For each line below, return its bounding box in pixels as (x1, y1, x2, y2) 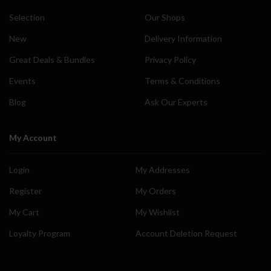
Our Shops (145, 11, 185, 22)
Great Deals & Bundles (9, 54, 95, 65)
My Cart (9, 206, 39, 217)
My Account (9, 132, 57, 143)
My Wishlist (135, 206, 180, 217)
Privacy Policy (145, 54, 196, 65)
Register (9, 185, 42, 196)
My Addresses (135, 164, 190, 175)
